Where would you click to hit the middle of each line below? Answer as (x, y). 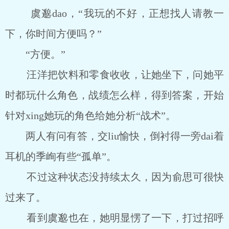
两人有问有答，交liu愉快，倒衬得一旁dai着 (114, 136)
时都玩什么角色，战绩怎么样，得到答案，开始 (114, 95)
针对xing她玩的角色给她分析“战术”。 (90, 116)
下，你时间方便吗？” (53, 34)
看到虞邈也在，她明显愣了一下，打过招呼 (114, 218)
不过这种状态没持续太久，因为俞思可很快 (114, 177)
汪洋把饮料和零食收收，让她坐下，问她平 (114, 75)
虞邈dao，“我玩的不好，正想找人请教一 (114, 13)
